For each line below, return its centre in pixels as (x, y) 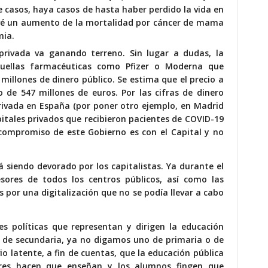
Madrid (208, 106)
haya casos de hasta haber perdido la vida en (128, 9)
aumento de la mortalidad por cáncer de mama (122, 22)
